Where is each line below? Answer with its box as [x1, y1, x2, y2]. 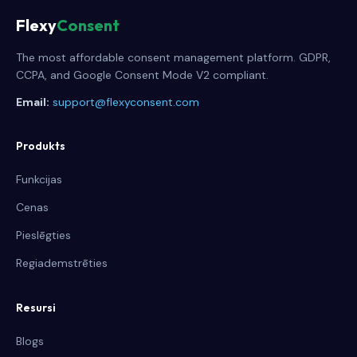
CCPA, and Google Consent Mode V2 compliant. [16, 68, 269, 82]
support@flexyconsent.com [53, 95, 199, 109]
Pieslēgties [16, 228, 71, 242]
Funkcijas [16, 172, 62, 186]
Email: [16, 95, 49, 109]
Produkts [16, 139, 65, 153]
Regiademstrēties [16, 256, 108, 270]
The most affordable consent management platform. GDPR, [16, 50, 331, 65]
